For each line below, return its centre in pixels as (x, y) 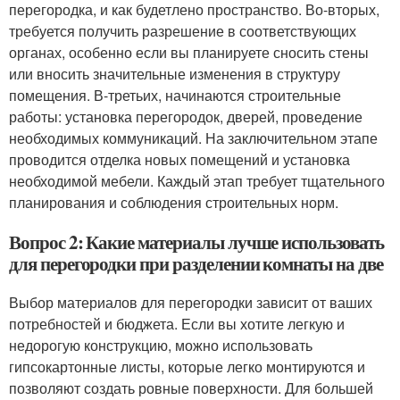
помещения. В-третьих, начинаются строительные (175, 95)
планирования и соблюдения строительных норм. (174, 202)
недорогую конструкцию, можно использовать (161, 345)
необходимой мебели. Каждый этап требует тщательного (197, 181)
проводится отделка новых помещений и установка (179, 159)
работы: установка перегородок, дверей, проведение (186, 117)
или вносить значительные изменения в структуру (175, 74)
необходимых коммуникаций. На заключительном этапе (193, 138)
